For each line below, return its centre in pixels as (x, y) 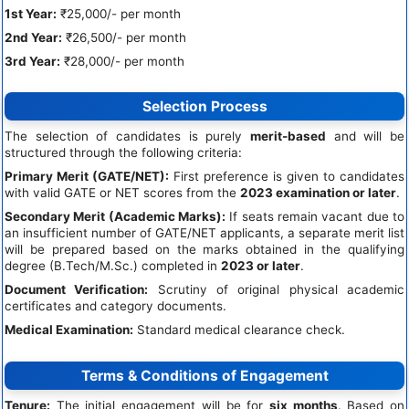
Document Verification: (77, 290)
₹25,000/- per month (119, 13)
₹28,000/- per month (122, 61)
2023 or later (261, 266)
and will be (365, 136)
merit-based (288, 136)
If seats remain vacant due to (315, 217)
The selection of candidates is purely (127, 136)
